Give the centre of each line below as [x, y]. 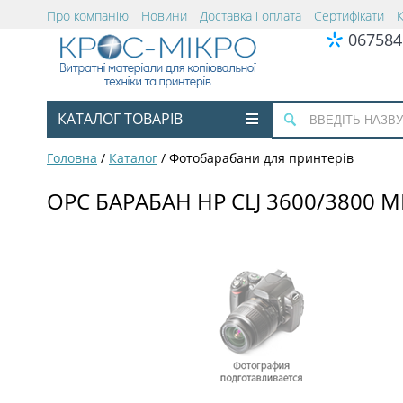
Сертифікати [349, 16]
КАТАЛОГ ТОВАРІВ [120, 119]
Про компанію [88, 16]
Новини [164, 16]
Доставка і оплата [251, 16]
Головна [72, 158]
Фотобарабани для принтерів [261, 158]
